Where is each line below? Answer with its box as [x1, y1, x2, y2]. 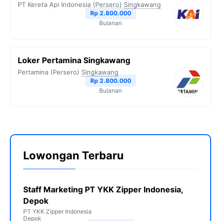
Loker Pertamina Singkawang [18, 55, 130, 66]
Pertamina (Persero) [18, 68, 79, 76]
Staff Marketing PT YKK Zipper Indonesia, [23, 184, 183, 195]
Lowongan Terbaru [23, 149, 124, 162]
